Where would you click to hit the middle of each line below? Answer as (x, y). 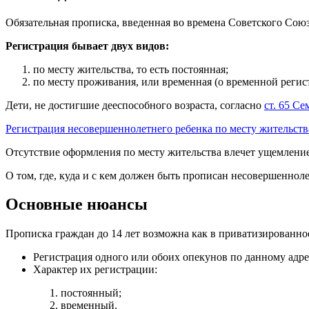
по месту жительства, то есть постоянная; (131, 69)
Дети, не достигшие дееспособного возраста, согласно (135, 105)
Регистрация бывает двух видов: (87, 46)
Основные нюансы (77, 205)
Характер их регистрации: (95, 270)
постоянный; (91, 293)
